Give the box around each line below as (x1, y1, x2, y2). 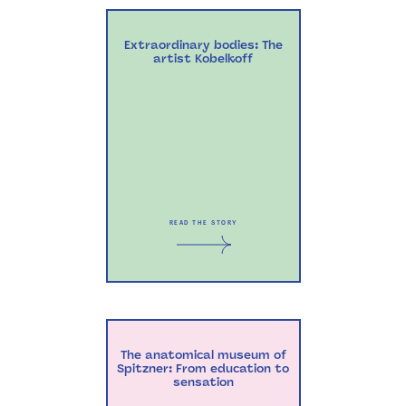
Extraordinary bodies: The (123, 38, 283, 52)
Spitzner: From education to (117, 362, 289, 375)
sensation (172, 375, 234, 389)
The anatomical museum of (120, 348, 286, 362)
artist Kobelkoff (153, 52, 253, 65)
